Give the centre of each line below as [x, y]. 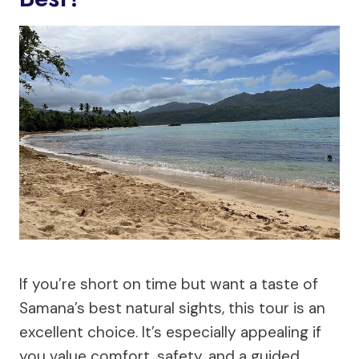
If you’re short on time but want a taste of [169, 284]
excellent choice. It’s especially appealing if [170, 332]
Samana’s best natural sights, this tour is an [172, 308]
